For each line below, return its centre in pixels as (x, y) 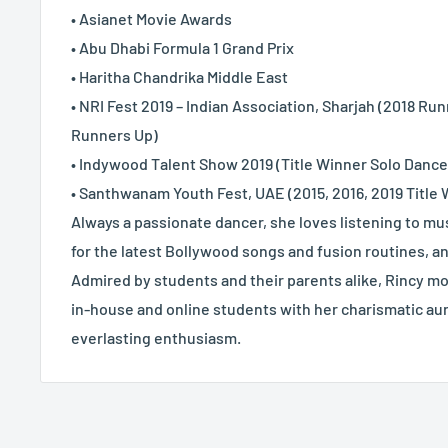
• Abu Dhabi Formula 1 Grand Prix (182, 48)
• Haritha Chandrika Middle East (179, 77)
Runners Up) (114, 135)
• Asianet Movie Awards (151, 19)
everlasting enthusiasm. (156, 338)
